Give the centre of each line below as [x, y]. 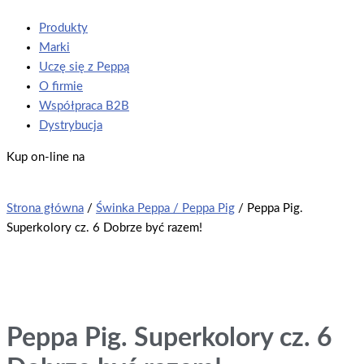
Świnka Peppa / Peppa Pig [165, 209]
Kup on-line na [45, 158]
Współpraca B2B [84, 106]
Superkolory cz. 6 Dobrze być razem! [104, 228]
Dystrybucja [71, 126]
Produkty [63, 28]
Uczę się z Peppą [84, 67]
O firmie [61, 87]
